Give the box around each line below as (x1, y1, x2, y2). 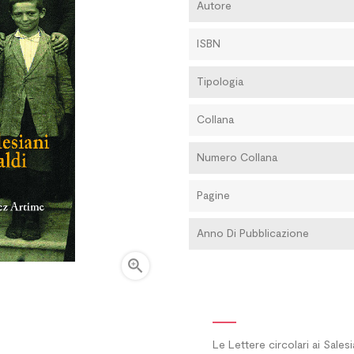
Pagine (197, 188, 230, 201)
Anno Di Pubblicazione (197, 226, 309, 239)
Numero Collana (197, 150, 277, 164)
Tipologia (197, 74, 243, 88)
